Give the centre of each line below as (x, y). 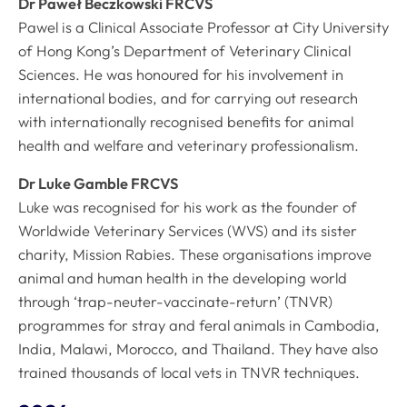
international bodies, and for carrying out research (188, 98)
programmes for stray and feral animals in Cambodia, (199, 326)
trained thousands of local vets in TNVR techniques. (189, 373)
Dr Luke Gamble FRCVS (98, 184)
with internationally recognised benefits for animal (186, 121)
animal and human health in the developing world (183, 278)
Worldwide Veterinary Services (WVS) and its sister (188, 231)
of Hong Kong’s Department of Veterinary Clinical (184, 50)
